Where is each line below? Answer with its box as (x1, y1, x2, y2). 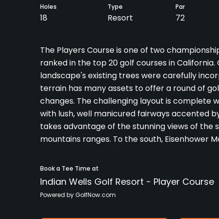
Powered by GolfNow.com (40, 191, 116, 199)
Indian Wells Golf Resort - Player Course (40, 175, 214, 188)
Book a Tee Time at (40, 164, 99, 173)
